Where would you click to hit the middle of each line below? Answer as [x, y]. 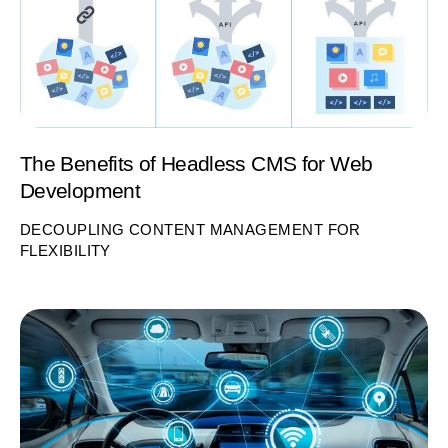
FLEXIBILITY [65, 251]
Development [80, 191]
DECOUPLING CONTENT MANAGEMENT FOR [190, 230]
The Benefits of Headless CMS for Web [196, 164]
